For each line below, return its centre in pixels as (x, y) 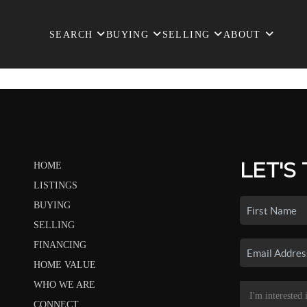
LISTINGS (55, 185)
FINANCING (60, 245)
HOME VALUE (64, 265)
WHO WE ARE (64, 285)
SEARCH (71, 34)
